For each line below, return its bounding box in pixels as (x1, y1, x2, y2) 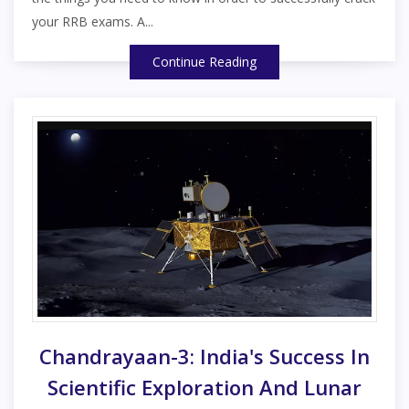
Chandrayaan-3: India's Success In (39, 341, 370, 370)
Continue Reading (152, 53, 257, 70)
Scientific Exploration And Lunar (47, 372, 362, 401)
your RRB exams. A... (32, 13, 153, 30)
